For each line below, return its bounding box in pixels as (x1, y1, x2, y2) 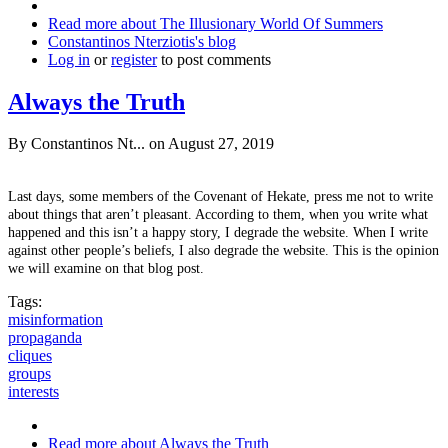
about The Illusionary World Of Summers (117, 14, 383, 32)
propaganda (8, 329, 82, 347)
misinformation (8, 311, 103, 329)
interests (8, 383, 59, 401)
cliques (8, 347, 52, 365)
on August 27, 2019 (145, 135, 274, 153)
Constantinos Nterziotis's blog (48, 32, 236, 50)
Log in (48, 50, 90, 68)
